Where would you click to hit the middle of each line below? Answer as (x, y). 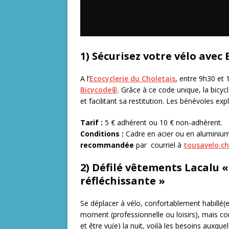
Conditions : (102, 133)
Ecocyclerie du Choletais (132, 78)
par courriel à (159, 145)
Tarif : (91, 122)
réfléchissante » (123, 180)
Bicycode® (99, 89)
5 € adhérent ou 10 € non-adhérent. (163, 122)
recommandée (107, 145)
